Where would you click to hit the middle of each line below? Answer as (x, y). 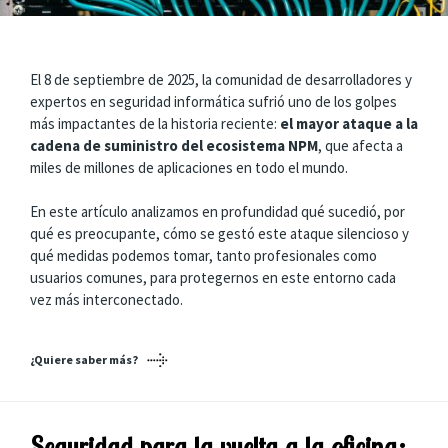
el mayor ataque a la (349, 123)
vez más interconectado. (106, 299)
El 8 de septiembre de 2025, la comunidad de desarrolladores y (221, 79)
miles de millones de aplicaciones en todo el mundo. (189, 167)
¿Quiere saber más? (84, 359)
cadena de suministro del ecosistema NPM (174, 145)
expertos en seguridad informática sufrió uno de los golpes (213, 101)
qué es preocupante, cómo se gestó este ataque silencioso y (219, 233)
